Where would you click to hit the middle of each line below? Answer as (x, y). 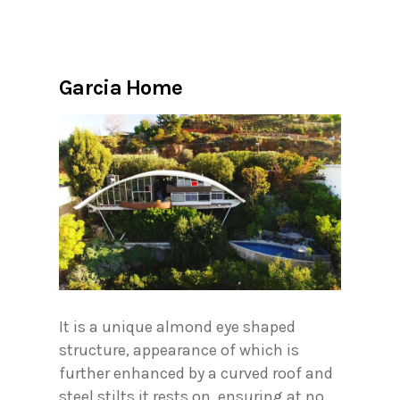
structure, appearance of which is (179, 350)
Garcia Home (121, 87)
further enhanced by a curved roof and (196, 373)
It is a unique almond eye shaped (177, 326)
